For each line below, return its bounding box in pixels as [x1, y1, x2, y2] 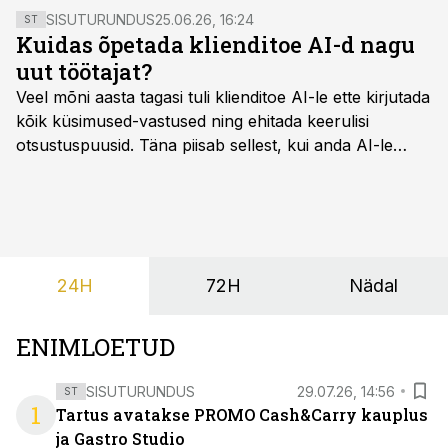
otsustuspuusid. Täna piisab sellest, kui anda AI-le [16, 135, 393, 155]
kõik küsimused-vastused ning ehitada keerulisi [16, 111, 369, 131]
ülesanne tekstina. [16, 183, 152, 203]
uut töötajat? [16, 57, 152, 86]
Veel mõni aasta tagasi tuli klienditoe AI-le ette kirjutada [16, 87, 430, 107]
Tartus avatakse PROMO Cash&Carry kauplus [56, 404, 428, 425]
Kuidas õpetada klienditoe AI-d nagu [16, 30, 415, 59]
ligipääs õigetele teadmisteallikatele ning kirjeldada [16, 159, 388, 179]
